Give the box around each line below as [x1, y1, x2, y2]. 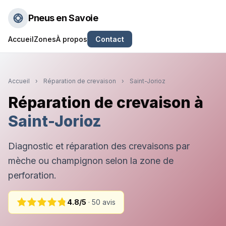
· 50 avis [86, 198, 116, 206]
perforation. [8, 170, 56, 181]
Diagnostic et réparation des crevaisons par [8, 141, 190, 151]
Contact [95, 35, 124, 43]
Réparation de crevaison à [8, 93, 203, 111]
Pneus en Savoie [28, 13, 98, 23]
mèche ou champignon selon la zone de [8, 155, 174, 166]
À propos [56, 35, 87, 43]
